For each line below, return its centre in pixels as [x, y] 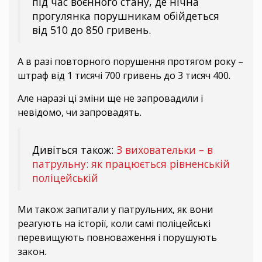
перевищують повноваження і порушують [117, 238]
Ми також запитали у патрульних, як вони [115, 210]
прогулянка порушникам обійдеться [126, 16]
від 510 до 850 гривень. [92, 30]
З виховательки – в [165, 150]
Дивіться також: [74, 150]
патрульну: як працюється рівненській [131, 164]
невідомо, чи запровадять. [80, 113]
